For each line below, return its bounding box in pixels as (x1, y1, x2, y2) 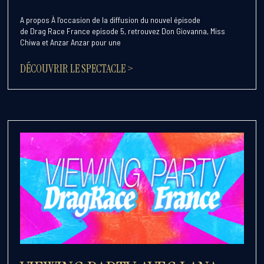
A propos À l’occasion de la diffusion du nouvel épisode (20, 14, 201, 25)
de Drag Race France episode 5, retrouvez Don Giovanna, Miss (20, 25, 226, 36)
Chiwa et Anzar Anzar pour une (20, 37, 121, 47)
